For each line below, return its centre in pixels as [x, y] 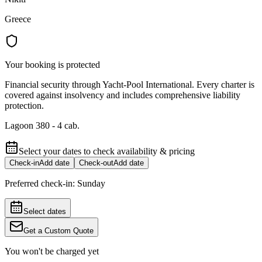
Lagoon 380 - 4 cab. [42, 126]
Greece [18, 19]
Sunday [91, 184]
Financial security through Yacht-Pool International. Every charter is [130, 85]
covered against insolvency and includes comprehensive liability [123, 95]
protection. [24, 106]
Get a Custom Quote [58, 231]
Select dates [45, 212]
